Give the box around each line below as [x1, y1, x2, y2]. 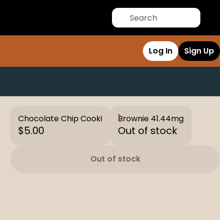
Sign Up [184, 45, 214, 56]
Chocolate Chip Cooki [18, 113, 103, 124]
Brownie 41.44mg [118, 113, 184, 124]
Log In [149, 45, 172, 56]
